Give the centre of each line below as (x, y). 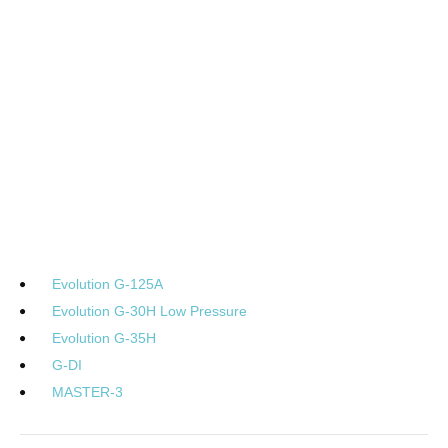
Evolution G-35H (104, 338)
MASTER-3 (87, 392)
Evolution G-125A (107, 284)
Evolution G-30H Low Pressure (149, 311)
